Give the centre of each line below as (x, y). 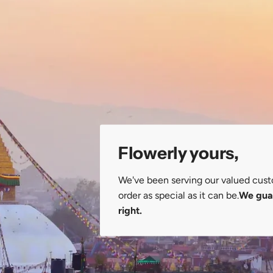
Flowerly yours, (179, 153)
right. (130, 210)
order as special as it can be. (179, 195)
